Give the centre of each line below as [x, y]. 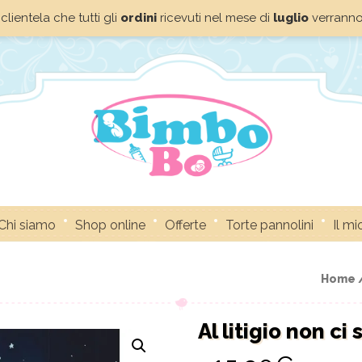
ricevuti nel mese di [215, 18]
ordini [138, 18]
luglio [290, 18]
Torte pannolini [269, 225]
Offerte [185, 225]
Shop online [110, 225]
